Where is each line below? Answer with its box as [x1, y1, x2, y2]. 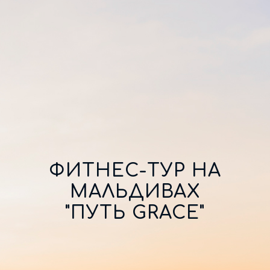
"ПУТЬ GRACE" [65, 203, 205, 223]
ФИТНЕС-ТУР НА [49, 161, 221, 181]
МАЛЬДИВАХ [70, 182, 200, 202]
